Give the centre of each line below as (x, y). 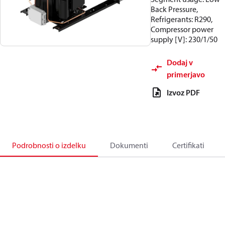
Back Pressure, (174, 9)
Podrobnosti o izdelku (49, 145)
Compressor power (182, 29)
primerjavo (186, 74)
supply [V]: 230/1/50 (184, 39)
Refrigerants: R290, (182, 19)
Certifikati (188, 145)
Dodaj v (180, 62)
